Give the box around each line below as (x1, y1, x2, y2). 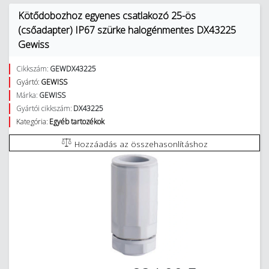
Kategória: (16, 116, 48, 127)
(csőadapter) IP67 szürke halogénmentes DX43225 (18, 23, 236, 37)
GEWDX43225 (50, 64, 96, 74)
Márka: (16, 90, 38, 100)
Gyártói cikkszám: (16, 103, 72, 113)
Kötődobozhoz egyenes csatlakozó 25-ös (18, 9, 196, 22)
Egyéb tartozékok (49, 116, 104, 127)
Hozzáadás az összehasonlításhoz (74, 138, 208, 150)
